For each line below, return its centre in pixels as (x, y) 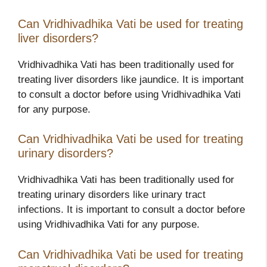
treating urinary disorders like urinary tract (112, 195)
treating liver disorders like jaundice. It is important (131, 79)
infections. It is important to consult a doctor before (131, 210)
